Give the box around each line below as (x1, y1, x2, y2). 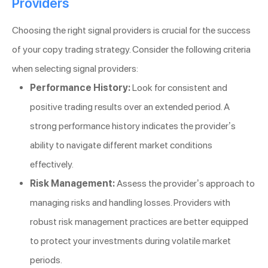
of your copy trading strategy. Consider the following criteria (12, 44, 251, 56)
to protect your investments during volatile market (30, 235, 231, 247)
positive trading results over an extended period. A (30, 101, 230, 113)
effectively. (30, 159, 74, 170)
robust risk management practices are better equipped (30, 216, 248, 228)
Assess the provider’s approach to (115, 178, 255, 190)
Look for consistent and (130, 82, 227, 94)
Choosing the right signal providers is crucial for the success (12, 25, 251, 36)
